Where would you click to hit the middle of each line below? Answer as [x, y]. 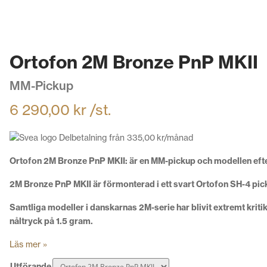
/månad [178, 137]
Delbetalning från [92, 137]
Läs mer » [28, 245]
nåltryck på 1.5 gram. [52, 221]
